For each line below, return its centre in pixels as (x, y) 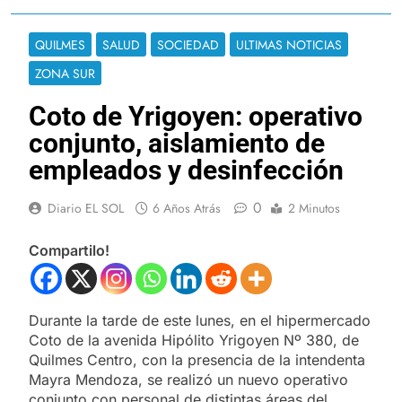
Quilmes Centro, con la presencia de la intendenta (197, 359)
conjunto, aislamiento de (177, 143)
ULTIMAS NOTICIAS (289, 44)
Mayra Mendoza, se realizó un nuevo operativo (188, 379)
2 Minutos (314, 208)
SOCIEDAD (188, 44)
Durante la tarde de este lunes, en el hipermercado (200, 320)
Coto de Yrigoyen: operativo (196, 116)
